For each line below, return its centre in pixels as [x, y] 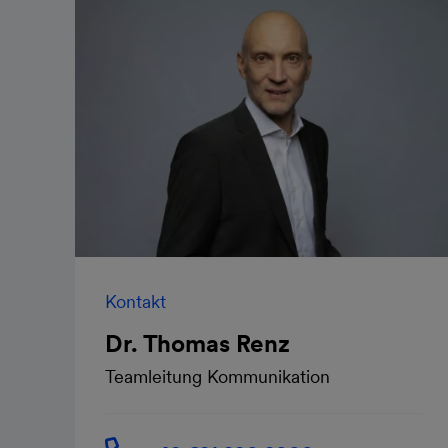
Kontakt [135, 301]
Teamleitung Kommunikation [217, 376]
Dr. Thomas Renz [197, 343]
